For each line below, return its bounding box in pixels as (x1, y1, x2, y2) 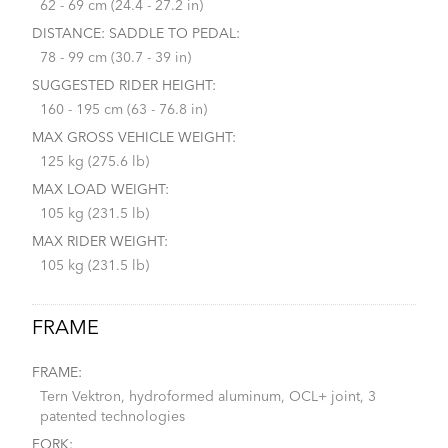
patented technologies (40, 409, 185, 424)
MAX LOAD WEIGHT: (32, 182, 169, 197)
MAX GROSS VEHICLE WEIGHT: (32, 130, 236, 145)
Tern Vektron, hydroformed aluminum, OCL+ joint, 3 (40, 389, 376, 404)
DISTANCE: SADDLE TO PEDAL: (32, 26, 240, 41)
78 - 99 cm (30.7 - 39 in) (88, 50, 191, 65)
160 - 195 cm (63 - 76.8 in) (40, 102, 207, 117)
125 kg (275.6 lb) (40, 154, 149, 169)
